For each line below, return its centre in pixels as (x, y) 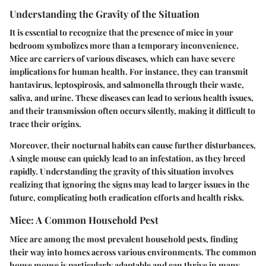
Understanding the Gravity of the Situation (104, 14)
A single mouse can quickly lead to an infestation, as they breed (127, 159)
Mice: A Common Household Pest (84, 220)
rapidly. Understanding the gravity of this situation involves (121, 172)
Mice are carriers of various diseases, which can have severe (122, 59)
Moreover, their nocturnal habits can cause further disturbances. (133, 145)
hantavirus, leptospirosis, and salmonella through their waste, (127, 85)
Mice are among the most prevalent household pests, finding (124, 239)
